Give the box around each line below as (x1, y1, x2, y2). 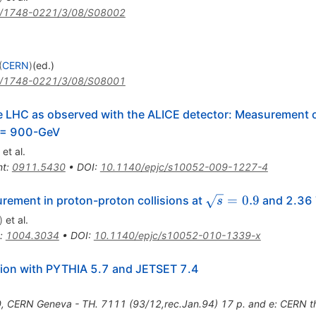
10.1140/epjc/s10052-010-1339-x (93, 229, 261, 242)
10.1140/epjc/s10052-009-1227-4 (99, 161, 268, 174)
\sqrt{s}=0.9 (205, 192, 281, 208)
